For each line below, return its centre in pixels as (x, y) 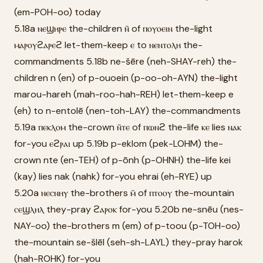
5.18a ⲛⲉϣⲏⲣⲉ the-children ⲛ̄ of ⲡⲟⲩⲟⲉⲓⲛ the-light (113, 28)
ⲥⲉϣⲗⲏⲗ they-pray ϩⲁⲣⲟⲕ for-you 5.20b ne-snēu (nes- (129, 209)
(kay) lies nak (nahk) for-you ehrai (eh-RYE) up (113, 176)
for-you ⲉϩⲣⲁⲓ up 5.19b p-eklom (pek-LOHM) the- (119, 144)
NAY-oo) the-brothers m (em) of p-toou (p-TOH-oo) (127, 226)
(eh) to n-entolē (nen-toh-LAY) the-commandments (127, 111)
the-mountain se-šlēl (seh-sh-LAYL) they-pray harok (129, 242)
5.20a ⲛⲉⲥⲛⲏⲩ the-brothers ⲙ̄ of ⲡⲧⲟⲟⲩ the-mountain (124, 193)
